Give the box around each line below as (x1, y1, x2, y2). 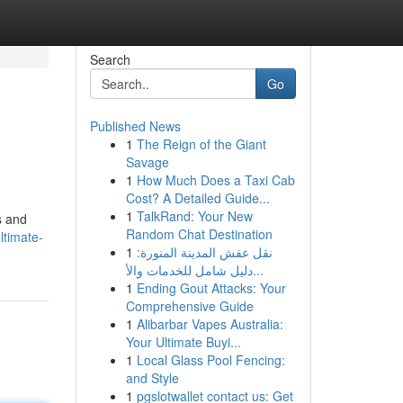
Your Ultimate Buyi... (125, 333, 241, 351)
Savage (125, 153, 169, 171)
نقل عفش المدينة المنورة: (136, 243, 273, 261)
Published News (89, 117, 181, 135)
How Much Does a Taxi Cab (136, 171, 295, 189)
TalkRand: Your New (136, 207, 253, 225)
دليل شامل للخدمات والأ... (252, 261, 264, 279)
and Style (125, 369, 179, 387)
